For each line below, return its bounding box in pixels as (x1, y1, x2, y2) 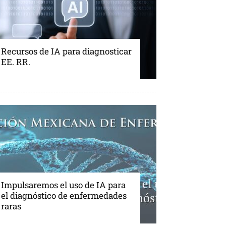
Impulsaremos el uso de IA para (1, 179, 126, 191)
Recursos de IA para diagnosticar (1, 45, 132, 58)
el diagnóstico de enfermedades (1, 190, 127, 202)
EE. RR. (1, 56, 30, 68)
